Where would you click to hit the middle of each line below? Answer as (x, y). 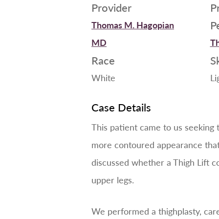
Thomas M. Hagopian (133, 25)
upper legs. (113, 180)
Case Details (121, 107)
